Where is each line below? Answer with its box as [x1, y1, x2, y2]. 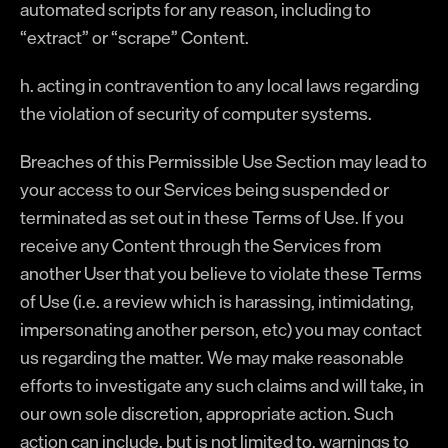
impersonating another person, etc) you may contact [20, 314, 422, 344]
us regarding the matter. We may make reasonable [20, 342, 404, 372]
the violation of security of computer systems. [20, 98, 372, 128]
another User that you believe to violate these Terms [20, 258, 422, 288]
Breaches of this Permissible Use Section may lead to [20, 146, 427, 176]
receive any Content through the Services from [20, 230, 381, 260]
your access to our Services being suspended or [20, 174, 389, 204]
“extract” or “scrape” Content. [20, 22, 249, 52]
